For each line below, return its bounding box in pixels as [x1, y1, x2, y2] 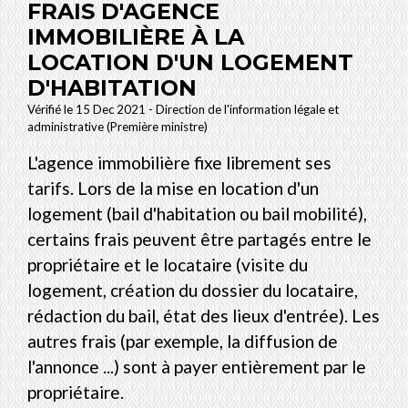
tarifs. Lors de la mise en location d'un [27, 177, 319, 199]
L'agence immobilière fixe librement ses [27, 151, 331, 173]
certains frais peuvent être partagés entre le [27, 228, 372, 250]
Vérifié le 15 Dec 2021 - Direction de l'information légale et [27, 101, 339, 117]
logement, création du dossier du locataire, [27, 279, 358, 301]
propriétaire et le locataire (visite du [27, 253, 308, 275]
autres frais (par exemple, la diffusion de [27, 330, 338, 352]
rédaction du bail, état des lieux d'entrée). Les [27, 304, 380, 326]
